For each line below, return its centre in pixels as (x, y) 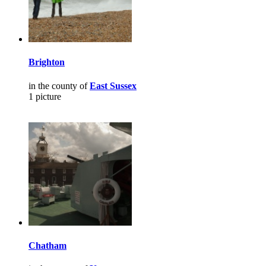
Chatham (47, 245)
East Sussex (113, 85)
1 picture (45, 96)
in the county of (59, 85)
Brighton (47, 62)
